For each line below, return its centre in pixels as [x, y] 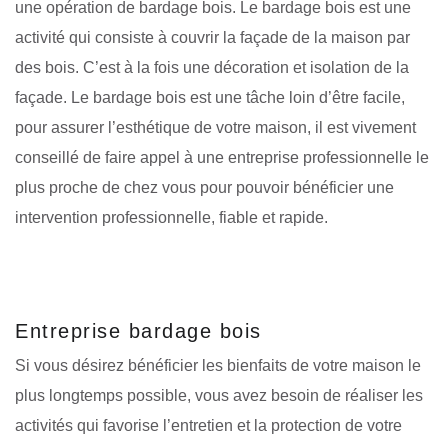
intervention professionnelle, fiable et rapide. [171, 217]
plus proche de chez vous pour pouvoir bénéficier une [204, 187]
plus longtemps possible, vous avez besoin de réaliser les [219, 395]
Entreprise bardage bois [138, 330]
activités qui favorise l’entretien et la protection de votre [208, 425]
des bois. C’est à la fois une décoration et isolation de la [212, 67]
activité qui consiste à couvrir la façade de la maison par [212, 37]
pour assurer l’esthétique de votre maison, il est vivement [215, 127]
